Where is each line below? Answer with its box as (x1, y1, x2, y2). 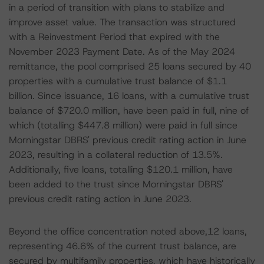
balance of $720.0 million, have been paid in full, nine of (9, 104, 249, 117)
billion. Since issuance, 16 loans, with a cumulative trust (9, 90, 249, 102)
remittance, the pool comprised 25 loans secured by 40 (9, 60, 251, 72)
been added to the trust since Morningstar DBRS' (9, 178, 223, 190)
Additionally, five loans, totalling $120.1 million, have (9, 163, 233, 176)
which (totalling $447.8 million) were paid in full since (9, 119, 237, 131)
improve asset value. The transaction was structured (9, 16, 236, 28)
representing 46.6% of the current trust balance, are (9, 240, 236, 252)
